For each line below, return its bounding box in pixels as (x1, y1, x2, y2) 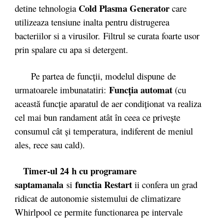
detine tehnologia (15, 2, 79, 14)
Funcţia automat (106, 82, 172, 96)
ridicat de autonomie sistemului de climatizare (15, 192, 181, 204)
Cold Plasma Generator (79, 1, 172, 15)
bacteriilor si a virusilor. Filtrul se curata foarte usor (15, 29, 199, 42)
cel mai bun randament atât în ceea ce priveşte (15, 110, 180, 123)
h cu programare (69, 164, 137, 177)
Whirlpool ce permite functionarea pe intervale (15, 206, 183, 218)
